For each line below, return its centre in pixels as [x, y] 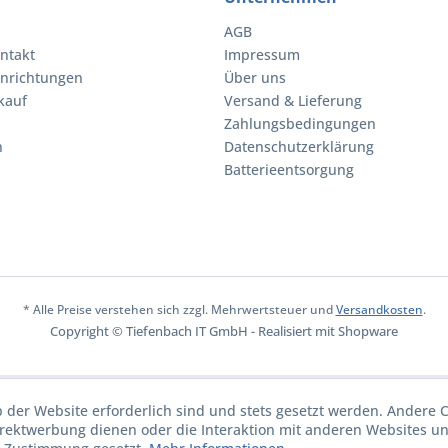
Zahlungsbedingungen [300, 123]
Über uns [255, 77]
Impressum [262, 54]
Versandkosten [379, 310]
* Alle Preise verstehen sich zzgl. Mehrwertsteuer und [179, 310]
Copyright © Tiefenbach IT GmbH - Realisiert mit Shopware [224, 331]
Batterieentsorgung [289, 169]
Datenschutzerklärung [299, 146]
